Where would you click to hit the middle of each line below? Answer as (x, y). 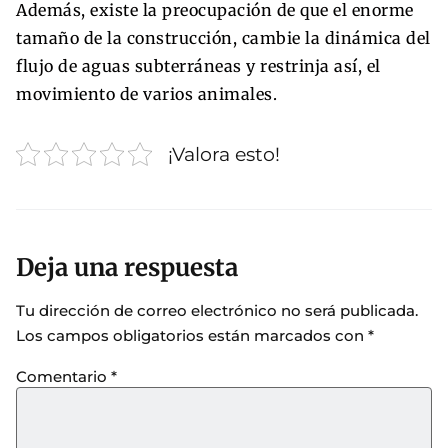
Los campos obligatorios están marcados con (192, 336)
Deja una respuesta (127, 268)
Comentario (63, 376)
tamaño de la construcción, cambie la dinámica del (223, 37)
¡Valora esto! (224, 153)
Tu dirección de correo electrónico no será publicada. (217, 311)
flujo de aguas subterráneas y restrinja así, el (198, 65)
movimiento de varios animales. (146, 93)
